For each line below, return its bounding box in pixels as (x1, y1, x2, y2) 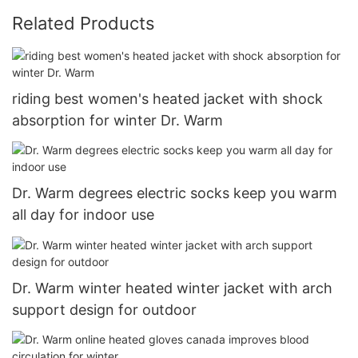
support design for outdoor (12, 300, 197, 318)
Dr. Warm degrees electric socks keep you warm (12, 185, 337, 202)
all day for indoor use (12, 206, 154, 224)
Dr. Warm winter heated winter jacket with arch (12, 279, 332, 296)
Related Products (12, 12, 155, 34)
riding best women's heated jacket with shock (12, 89, 323, 107)
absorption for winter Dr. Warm (12, 111, 223, 129)
